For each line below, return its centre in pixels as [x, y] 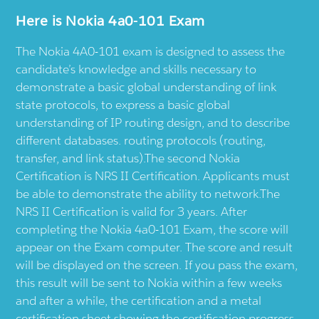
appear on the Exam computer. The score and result [155, 247]
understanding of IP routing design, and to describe [153, 123]
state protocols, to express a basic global [123, 105]
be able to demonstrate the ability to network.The [148, 194]
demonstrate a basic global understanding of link [146, 87]
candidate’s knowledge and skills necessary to [136, 69]
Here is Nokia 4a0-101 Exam [110, 21]
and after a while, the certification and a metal [139, 301]
